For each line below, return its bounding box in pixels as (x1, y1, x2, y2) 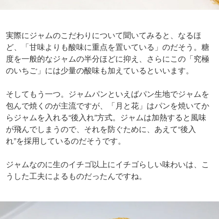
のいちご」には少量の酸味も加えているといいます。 (6, 65, 194, 76)
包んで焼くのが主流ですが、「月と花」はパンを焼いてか (6, 100, 209, 111)
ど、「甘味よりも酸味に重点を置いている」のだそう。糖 (6, 41, 209, 53)
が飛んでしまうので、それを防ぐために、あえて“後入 (6, 123, 196, 135)
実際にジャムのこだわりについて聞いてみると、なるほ (6, 29, 201, 41)
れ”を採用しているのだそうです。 (6, 135, 126, 147)
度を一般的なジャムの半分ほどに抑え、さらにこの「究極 (6, 53, 209, 65)
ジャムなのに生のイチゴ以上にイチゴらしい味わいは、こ (6, 158, 209, 170)
